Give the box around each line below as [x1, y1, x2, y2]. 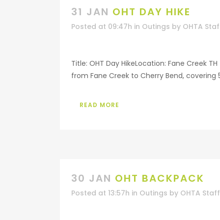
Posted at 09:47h [71, 22, 132, 31]
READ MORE [80, 101, 119, 109]
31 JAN [71, 5, 109, 19]
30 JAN [71, 171, 111, 185]
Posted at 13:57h [71, 188, 130, 198]
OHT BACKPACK [115, 171, 204, 185]
